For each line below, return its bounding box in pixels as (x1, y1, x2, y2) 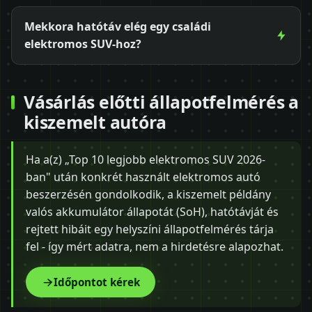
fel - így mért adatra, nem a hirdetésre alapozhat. (26, 238, 283, 254)
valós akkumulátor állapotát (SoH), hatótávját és (26, 203, 279, 219)
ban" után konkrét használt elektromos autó (26, 169, 260, 185)
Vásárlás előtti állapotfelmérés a (24, 90, 299, 114)
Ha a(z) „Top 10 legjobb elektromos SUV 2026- (26, 151, 265, 167)
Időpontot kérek (54, 274, 140, 289)
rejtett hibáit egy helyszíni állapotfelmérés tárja (26, 221, 274, 237)
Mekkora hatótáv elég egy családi (24, 18, 211, 34)
